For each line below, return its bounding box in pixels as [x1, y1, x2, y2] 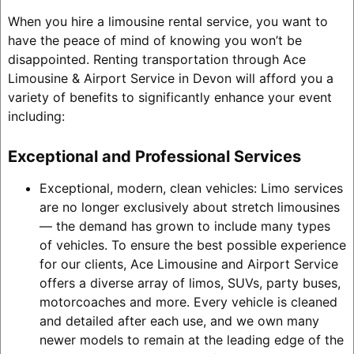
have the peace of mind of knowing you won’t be [7, 32, 302, 49]
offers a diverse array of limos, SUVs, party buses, [39, 275, 341, 292]
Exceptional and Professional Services [7, 147, 301, 167]
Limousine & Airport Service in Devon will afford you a [7, 70, 333, 87]
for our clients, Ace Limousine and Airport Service [39, 256, 338, 273]
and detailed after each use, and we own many [39, 313, 319, 330]
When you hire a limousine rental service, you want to [7, 13, 328, 30]
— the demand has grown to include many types [39, 218, 330, 235]
